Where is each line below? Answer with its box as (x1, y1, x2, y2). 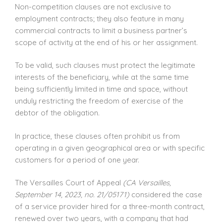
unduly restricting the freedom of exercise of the (15, 96, 183, 106)
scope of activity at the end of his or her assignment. (15, 37, 198, 47)
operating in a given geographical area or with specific (15, 143, 205, 153)
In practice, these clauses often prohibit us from (15, 131, 180, 141)
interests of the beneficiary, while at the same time (15, 72, 189, 82)
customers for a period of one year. (15, 155, 139, 165)
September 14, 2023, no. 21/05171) (15, 190, 129, 199)
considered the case (129, 190, 202, 199)
